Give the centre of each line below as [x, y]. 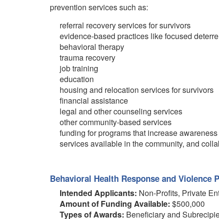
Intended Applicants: [98, 193]
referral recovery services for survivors [125, 25]
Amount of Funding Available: [115, 204]
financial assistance [94, 101]
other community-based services [116, 122]
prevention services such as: [99, 7]
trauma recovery [88, 58]
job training [79, 68]
